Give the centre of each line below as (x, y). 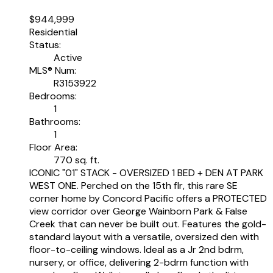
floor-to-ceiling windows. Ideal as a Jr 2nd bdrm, (136, 249)
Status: (45, 44)
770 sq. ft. (76, 160)
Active (68, 57)
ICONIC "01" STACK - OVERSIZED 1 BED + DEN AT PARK (146, 172)
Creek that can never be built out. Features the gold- (148, 224)
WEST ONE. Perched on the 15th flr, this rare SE (133, 185)
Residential (53, 32)
